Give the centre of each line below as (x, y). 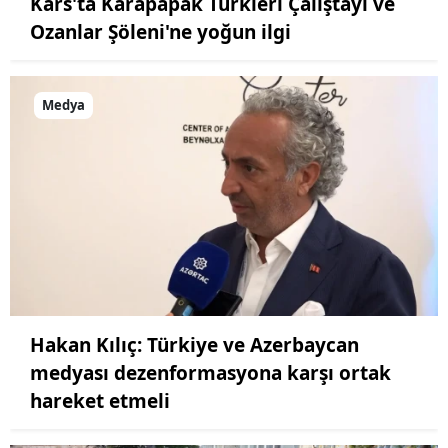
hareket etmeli (100, 401)
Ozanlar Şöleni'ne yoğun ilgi (160, 31)
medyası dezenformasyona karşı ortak (210, 373)
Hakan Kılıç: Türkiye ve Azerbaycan (194, 345)
